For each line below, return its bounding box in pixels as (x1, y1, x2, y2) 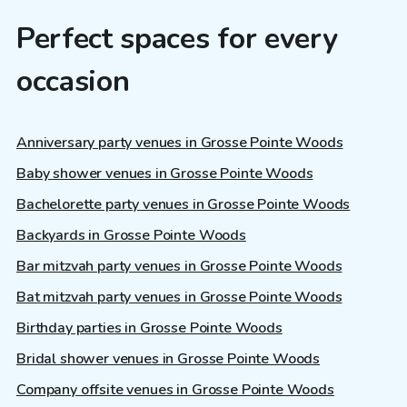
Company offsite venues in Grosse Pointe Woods (16, 379, 334, 400)
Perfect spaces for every (16, 19, 338, 59)
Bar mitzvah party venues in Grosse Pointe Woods (16, 255, 342, 276)
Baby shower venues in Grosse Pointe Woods (16, 163, 313, 184)
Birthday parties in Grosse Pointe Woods (16, 317, 283, 338)
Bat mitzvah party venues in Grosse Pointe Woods (16, 286, 342, 307)
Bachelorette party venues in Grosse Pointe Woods (16, 194, 351, 214)
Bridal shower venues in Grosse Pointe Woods (16, 348, 321, 369)
